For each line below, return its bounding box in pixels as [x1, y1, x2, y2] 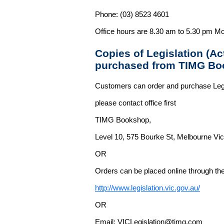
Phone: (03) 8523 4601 [95, 10, 169, 18]
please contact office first [95, 98, 176, 107]
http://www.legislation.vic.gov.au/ [95, 183, 200, 192]
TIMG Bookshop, [95, 115, 151, 124]
